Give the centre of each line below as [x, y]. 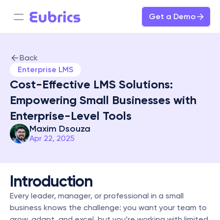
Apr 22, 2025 [52, 138]
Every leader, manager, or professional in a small [97, 196]
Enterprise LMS [45, 69]
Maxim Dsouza [60, 129]
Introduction [51, 181]
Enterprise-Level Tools [71, 116]
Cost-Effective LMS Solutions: [91, 84]
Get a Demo [172, 16]
